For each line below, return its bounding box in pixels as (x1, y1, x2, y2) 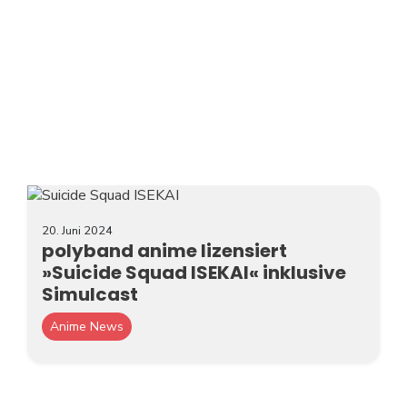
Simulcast (42, 282, 138, 308)
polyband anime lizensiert (42, 238, 287, 264)
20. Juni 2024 (42, 223, 113, 240)
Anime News (50, 318, 124, 336)
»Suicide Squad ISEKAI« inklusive (42, 260, 346, 286)
